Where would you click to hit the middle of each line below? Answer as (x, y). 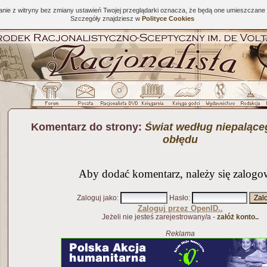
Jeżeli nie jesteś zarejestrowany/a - (159, 217)
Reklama (180, 234)
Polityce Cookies (168, 18)
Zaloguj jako (97, 198)
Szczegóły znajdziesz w (106, 18)
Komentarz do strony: (88, 127)
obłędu (180, 139)
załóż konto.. (237, 217)
